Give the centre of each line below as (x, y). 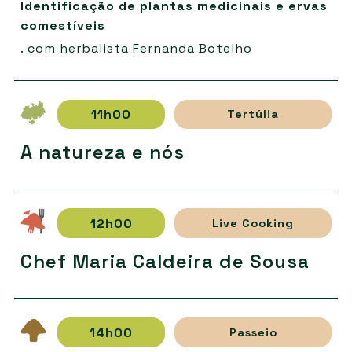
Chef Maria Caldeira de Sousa (165, 262)
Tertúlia (253, 114)
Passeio (253, 332)
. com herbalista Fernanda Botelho (136, 48)
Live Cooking (253, 223)
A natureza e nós (102, 152)
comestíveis (62, 25)
